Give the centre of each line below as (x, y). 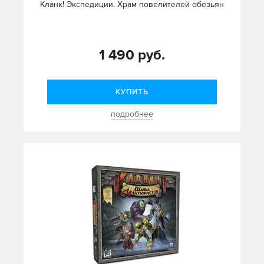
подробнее (132, 114)
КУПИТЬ (132, 92)
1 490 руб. (132, 55)
